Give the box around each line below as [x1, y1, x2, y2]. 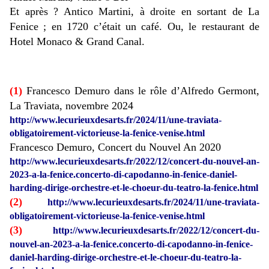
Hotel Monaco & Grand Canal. [10, 35, 145, 48]
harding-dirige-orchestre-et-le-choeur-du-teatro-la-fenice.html [10, 183, 258, 193]
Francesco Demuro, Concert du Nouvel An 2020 [10, 141, 221, 154]
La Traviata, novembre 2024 [10, 100, 133, 112]
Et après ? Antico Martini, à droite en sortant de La [10, 5, 259, 18]
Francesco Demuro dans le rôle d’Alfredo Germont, [26, 85, 259, 97]
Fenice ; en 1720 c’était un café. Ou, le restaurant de [10, 20, 259, 33]
